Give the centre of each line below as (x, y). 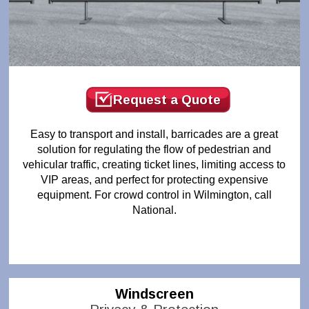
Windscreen (154, 293)
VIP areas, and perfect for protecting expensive (154, 179)
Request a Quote (167, 99)
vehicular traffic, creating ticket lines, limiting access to (154, 164)
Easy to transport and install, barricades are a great (154, 134)
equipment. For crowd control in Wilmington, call (154, 195)
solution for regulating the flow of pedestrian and (154, 149)
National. (154, 210)
